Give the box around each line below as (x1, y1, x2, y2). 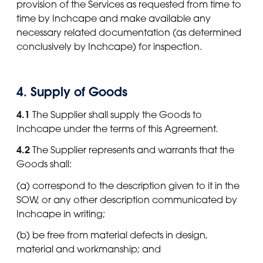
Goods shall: (16, 158, 72, 170)
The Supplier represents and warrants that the (30, 144, 234, 156)
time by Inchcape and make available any (16, 12, 211, 24)
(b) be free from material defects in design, (16, 228, 208, 241)
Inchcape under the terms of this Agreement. (16, 123, 218, 135)
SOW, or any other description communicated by (16, 193, 237, 205)
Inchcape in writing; (16, 207, 105, 220)
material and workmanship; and (16, 242, 161, 255)
